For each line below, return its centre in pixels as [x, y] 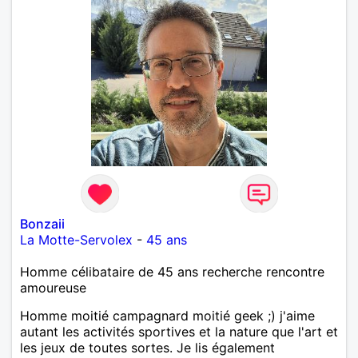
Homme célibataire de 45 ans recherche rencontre [172, 271]
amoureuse [53, 287]
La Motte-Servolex [76, 239]
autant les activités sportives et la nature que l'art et [179, 331]
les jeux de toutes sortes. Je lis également [147, 347]
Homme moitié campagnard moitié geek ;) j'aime [167, 315]
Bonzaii [42, 223]
